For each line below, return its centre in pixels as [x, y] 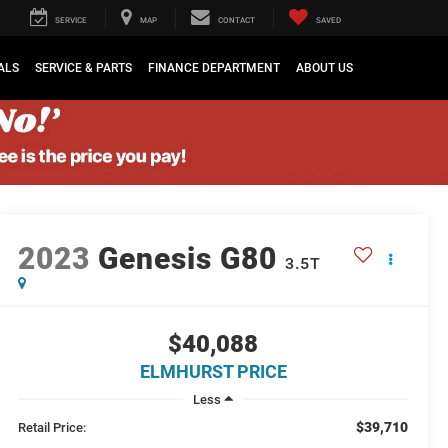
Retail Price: [52, 428]
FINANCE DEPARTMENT [214, 68]
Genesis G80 [188, 259]
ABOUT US [324, 68]
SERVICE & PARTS [83, 68]
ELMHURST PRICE [213, 372]
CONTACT [236, 21]
